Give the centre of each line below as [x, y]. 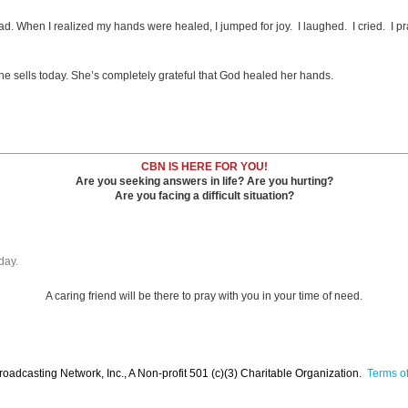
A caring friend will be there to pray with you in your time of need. [204, 296]
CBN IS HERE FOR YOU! [204, 167]
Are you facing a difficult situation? [204, 196]
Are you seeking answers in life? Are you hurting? [204, 181]
